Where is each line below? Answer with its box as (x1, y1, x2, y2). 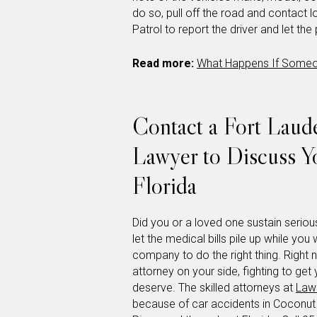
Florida (132, 171, 197, 201)
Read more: (132, 57, 194, 71)
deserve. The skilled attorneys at (132, 281, 296, 295)
